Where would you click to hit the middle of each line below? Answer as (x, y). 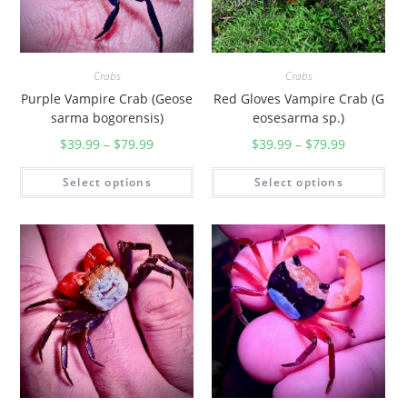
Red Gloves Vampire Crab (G (298, 98)
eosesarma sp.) (299, 117)
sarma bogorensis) (107, 117)
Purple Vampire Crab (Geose (107, 98)
